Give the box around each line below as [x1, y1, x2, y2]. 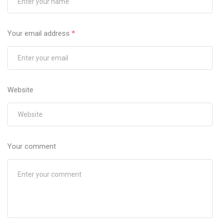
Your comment [7, 142, 56, 151]
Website [7, 85, 33, 95]
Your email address [7, 29, 72, 38]
